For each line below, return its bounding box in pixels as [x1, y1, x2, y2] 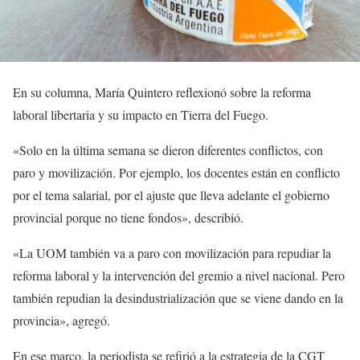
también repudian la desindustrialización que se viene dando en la [13, 288, 343, 306]
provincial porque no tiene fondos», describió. [13, 208, 243, 226]
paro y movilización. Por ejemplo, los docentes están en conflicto [13, 163, 340, 181]
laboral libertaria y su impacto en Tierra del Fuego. [13, 105, 268, 123]
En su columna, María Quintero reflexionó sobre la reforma [13, 83, 311, 100]
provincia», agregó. [13, 311, 110, 329]
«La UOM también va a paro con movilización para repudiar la [13, 243, 331, 261]
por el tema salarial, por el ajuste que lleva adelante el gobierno [13, 186, 329, 203]
